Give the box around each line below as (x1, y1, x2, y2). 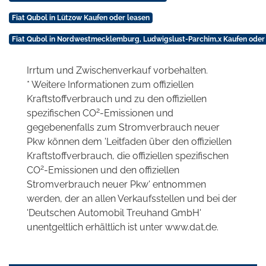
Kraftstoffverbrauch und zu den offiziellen (27, 93, 207, 105)
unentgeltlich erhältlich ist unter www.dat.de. (27, 221, 218, 233)
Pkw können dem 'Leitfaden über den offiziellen (27, 136, 232, 148)
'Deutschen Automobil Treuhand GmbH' (27, 207, 201, 219)
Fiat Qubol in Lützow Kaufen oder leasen (11, 14, 150, 23)
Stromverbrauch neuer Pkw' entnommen (27, 179, 206, 191)
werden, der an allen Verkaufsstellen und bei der (27, 193, 237, 205)
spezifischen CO (27, 107, 96, 119)
